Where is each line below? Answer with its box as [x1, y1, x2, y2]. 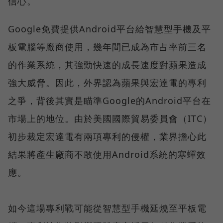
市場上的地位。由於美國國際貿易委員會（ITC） [8, 112, 212, 125]
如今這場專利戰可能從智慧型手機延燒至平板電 [8, 202, 207, 215]
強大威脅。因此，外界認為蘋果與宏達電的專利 [8, 77, 207, 89]
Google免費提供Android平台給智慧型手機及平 [8, 23, 211, 35]
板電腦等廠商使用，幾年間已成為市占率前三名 [8, 41, 207, 53]
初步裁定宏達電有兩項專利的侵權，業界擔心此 [8, 130, 207, 143]
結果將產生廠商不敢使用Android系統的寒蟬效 [8, 148, 206, 161]
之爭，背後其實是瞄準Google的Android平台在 [8, 95, 211, 107]
